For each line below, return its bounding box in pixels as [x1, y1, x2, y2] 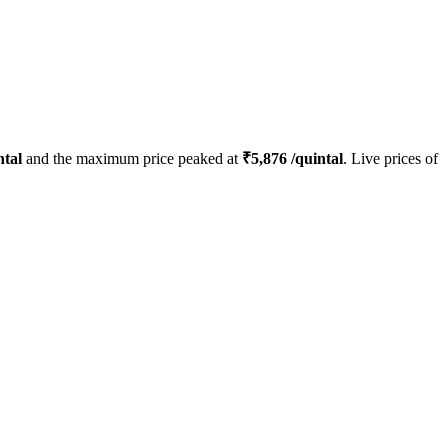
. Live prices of [343, 150, 438, 168]
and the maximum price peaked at [22, 150, 242, 168]
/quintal [287, 150, 343, 168]
